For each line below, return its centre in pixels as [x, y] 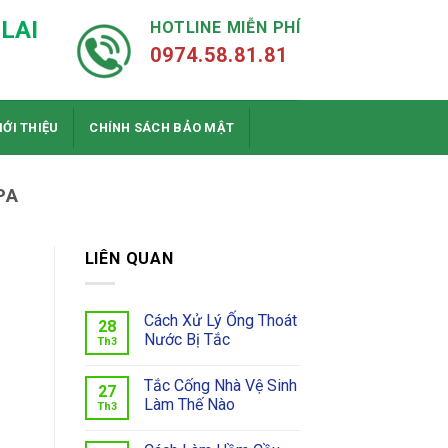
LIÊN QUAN [129, 259]
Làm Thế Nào [189, 404]
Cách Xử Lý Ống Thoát [220, 320]
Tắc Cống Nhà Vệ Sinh [220, 385]
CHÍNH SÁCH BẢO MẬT [162, 127]
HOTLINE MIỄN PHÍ [225, 28]
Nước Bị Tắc [186, 339]
